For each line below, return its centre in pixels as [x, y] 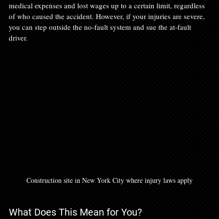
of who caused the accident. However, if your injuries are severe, [108, 16]
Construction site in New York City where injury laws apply [109, 180]
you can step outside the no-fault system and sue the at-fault [101, 27]
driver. [18, 37]
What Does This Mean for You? [75, 212]
